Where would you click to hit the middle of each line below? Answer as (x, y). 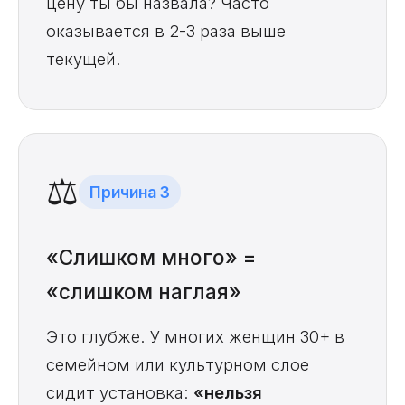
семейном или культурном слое (178, 365)
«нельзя (228, 393)
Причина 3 (130, 192)
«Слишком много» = (151, 258)
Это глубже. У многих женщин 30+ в (195, 337)
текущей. (84, 59)
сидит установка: (120, 393)
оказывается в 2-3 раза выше (166, 31)
